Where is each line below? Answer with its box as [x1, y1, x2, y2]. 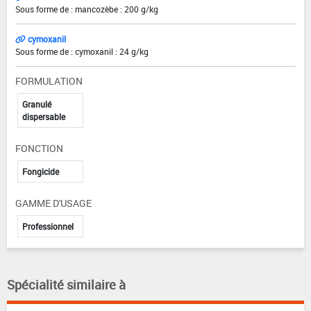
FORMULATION [15, 74, 83, 88]
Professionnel [22, 221, 74, 233]
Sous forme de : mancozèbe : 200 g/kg [15, 3, 158, 15]
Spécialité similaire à [7, 276, 126, 294]
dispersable [22, 111, 65, 123]
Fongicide [22, 166, 59, 178]
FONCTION [15, 142, 63, 155]
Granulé [22, 99, 51, 110]
